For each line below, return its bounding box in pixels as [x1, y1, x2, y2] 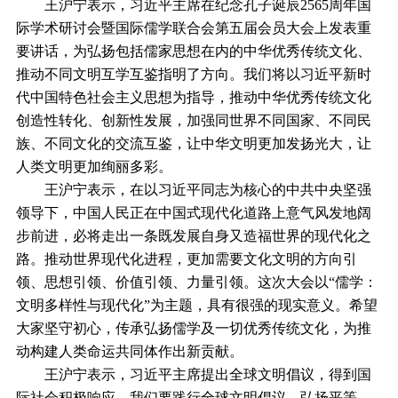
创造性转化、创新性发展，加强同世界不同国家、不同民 [15, 112, 371, 128]
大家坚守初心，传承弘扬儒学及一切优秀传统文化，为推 [15, 320, 371, 336]
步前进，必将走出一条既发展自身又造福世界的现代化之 [15, 227, 371, 243]
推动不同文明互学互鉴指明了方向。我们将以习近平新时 [15, 66, 371, 82]
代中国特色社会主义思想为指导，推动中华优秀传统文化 [15, 89, 371, 105]
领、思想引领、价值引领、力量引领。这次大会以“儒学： [15, 274, 378, 290]
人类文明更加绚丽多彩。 [15, 158, 172, 174]
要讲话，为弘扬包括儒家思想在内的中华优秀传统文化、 [15, 43, 371, 59]
